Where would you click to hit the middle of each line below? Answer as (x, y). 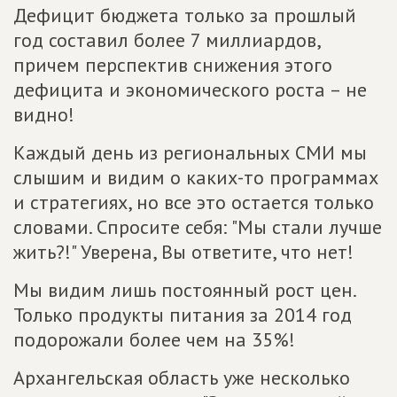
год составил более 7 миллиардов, (167, 40)
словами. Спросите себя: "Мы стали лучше (198, 227)
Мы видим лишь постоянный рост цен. (184, 290)
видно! (44, 115)
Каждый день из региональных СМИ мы (190, 153)
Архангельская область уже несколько (182, 378)
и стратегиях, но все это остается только (194, 202)
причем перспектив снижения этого (173, 65)
